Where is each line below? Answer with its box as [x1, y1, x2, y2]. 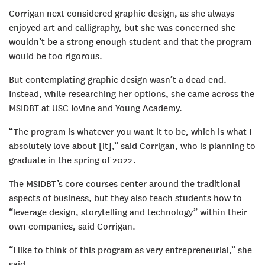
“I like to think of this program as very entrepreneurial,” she [9, 244, 252, 256]
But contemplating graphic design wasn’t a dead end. [9, 74, 227, 85]
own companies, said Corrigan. [9, 221, 135, 232]
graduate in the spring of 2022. [9, 154, 136, 166]
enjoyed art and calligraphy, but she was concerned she [9, 22, 235, 33]
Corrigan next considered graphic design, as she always [9, 8, 234, 19]
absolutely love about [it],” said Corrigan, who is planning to [9, 140, 256, 151]
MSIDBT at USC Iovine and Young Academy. [9, 102, 182, 114]
